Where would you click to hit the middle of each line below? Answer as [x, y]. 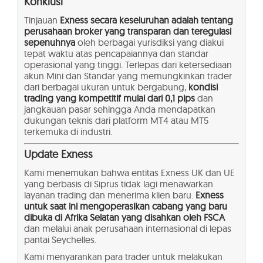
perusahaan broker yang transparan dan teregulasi [128, 31]
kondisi [203, 87]
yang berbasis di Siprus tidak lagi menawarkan [119, 184]
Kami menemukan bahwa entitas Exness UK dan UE [129, 173]
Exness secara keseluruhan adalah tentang [146, 20]
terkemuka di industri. [68, 131]
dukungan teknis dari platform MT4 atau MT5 [116, 120]
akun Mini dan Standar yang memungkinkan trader [128, 75]
